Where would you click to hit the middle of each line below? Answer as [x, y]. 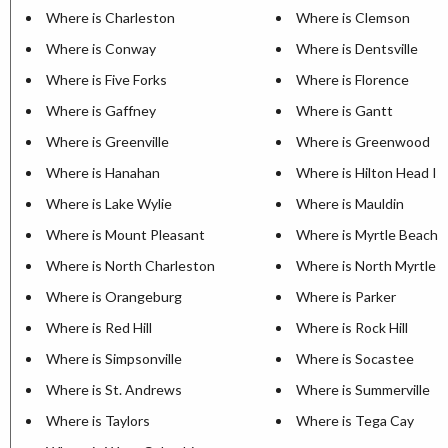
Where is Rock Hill [352, 328]
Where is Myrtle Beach [367, 235]
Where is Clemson [353, 18]
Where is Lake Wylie [109, 204]
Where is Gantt [344, 111]
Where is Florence [352, 80]
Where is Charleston [110, 18]
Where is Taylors [98, 421]
